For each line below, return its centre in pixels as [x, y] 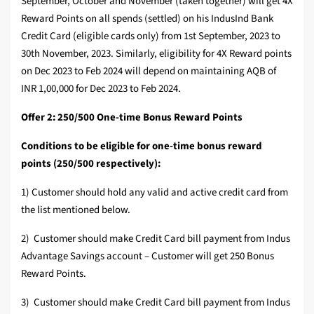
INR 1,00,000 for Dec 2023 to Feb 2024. [101, 89]
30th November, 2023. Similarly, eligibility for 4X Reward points [156, 54]
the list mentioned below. [76, 210]
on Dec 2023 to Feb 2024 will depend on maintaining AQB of [149, 71]
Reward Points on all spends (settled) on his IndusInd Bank [147, 19]
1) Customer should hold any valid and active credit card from [155, 193]
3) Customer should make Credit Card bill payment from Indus [156, 303]
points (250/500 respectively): [91, 164]
